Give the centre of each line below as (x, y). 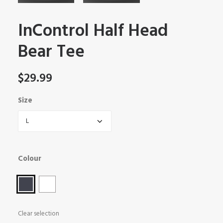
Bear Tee (51, 52)
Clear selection (39, 214)
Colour (30, 159)
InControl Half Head (93, 31)
